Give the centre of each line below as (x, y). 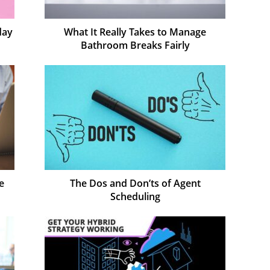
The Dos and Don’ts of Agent (135, 183)
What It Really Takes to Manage (135, 32)
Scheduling (135, 196)
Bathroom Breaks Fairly (135, 45)
